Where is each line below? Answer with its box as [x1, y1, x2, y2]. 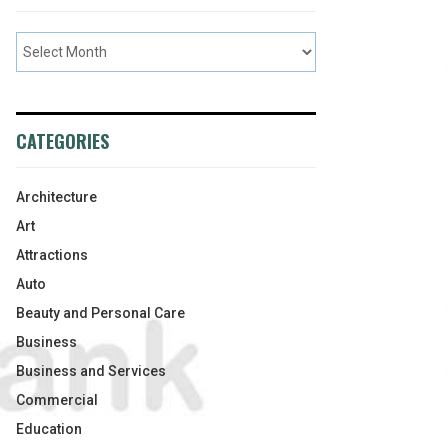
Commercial [16, 392, 98, 408]
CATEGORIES [16, 128, 109, 154]
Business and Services [16, 363, 166, 379]
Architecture [16, 189, 97, 205]
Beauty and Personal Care [16, 305, 185, 321]
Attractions [16, 247, 88, 263]
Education [16, 421, 82, 437]
